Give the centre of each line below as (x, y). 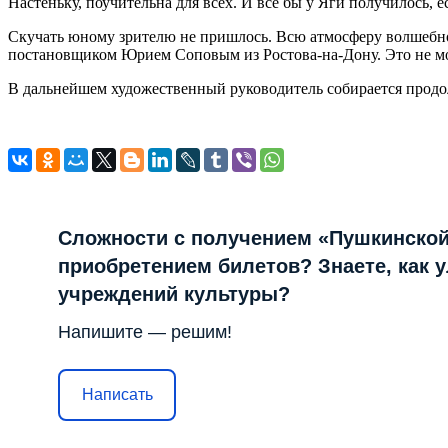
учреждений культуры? (174, 293)
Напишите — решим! (145, 331)
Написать (117, 395)
